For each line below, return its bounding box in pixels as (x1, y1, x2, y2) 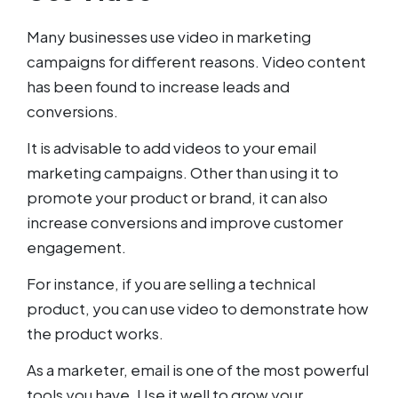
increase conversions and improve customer (27, 212, 343, 232)
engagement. (27, 237, 126, 257)
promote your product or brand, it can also (27, 187, 328, 207)
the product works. (27, 322, 163, 343)
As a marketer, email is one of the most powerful (27, 359, 369, 379)
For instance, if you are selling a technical (27, 273, 315, 293)
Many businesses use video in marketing (27, 27, 311, 47)
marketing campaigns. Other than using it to (27, 163, 338, 182)
